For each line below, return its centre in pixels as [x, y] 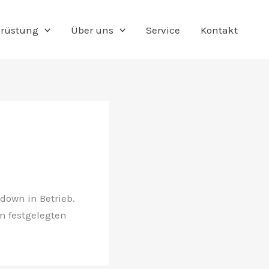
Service [163, 30]
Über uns [92, 30]
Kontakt [219, 30]
